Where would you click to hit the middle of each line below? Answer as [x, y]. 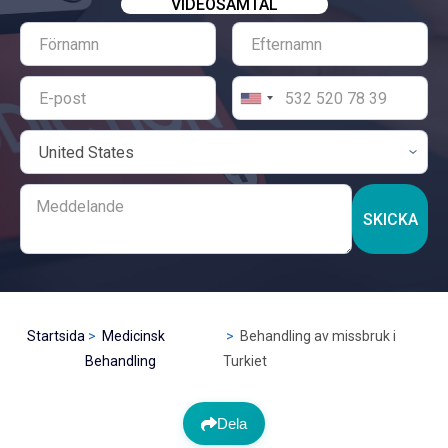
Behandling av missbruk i [317, 336]
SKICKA [390, 219]
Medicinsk [133, 336]
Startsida [55, 336]
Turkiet [245, 361]
